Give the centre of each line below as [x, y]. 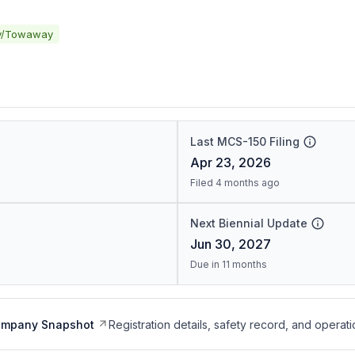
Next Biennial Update [248, 223]
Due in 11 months [228, 264]
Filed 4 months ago [235, 183]
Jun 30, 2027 [230, 244]
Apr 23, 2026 [230, 162]
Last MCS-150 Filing [244, 141]
